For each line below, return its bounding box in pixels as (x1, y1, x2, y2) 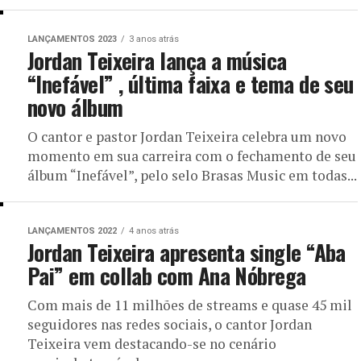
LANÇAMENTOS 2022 (27, 226, 117, 236)
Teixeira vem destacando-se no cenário (27, 334, 276, 353)
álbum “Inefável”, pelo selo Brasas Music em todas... (27, 166, 357, 185)
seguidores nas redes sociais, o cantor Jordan (27, 315, 312, 334)
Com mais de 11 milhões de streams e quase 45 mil (27, 296, 352, 314)
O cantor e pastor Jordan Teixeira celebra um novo (27, 127, 346, 146)
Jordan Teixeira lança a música (27, 44, 287, 77)
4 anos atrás (129, 226, 179, 236)
